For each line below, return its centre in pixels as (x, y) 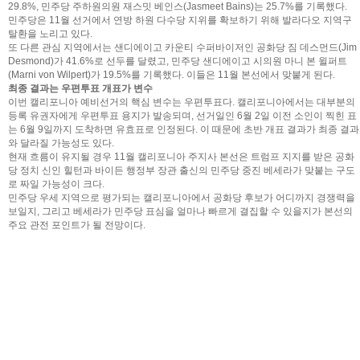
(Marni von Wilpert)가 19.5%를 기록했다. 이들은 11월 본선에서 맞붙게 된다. (172, 75)
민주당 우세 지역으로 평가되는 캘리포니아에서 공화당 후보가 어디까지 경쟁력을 (182, 198)
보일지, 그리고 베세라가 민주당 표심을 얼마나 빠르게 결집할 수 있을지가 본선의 (180, 211)
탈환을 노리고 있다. (50, 34)
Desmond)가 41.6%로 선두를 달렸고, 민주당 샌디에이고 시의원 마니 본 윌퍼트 (178, 61)
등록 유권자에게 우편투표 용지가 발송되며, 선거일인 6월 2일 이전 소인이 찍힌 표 (182, 116)
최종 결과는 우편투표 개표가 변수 (80, 88)
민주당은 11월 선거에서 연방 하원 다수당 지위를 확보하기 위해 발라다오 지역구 (180, 20)
